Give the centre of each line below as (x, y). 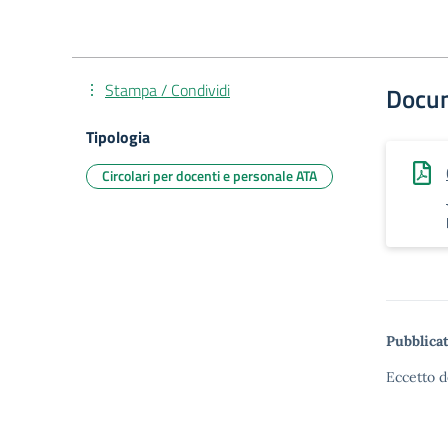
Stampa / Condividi (167, 90)
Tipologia (118, 137)
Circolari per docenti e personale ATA (209, 175)
